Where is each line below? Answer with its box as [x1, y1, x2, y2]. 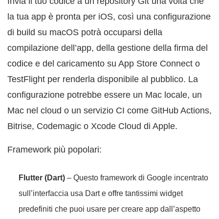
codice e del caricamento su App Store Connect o [7, 59, 200, 69]
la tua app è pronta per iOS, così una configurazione [7, 12, 211, 22]
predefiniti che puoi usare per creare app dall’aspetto [19, 205, 200, 214]
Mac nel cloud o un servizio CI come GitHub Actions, [7, 106, 212, 116]
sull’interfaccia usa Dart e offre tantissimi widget [19, 189, 183, 198]
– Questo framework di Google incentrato [65, 174, 208, 182]
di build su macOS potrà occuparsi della [7, 27, 162, 38]
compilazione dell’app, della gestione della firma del [7, 43, 208, 53]
